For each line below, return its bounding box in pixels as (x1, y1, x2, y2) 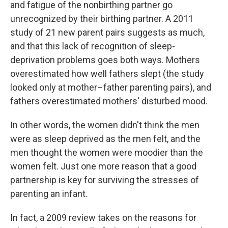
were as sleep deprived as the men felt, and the (10, 133, 201, 144)
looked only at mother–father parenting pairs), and (10, 82, 211, 93)
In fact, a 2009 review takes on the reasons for (10, 212, 196, 223)
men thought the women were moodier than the (10, 147, 203, 158)
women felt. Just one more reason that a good (10, 161, 196, 172)
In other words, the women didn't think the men (10, 120, 199, 130)
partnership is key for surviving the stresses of (10, 175, 199, 185)
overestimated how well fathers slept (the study (10, 68, 204, 79)
